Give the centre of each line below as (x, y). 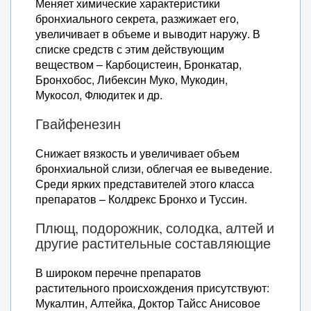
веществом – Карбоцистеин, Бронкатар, (138, 64)
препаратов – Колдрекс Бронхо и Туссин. (141, 199)
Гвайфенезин (78, 124)
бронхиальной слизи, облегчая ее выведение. (154, 168)
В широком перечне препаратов (118, 272)
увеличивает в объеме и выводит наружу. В (148, 34)
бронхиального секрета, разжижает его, (137, 18)
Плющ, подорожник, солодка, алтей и (155, 228)
